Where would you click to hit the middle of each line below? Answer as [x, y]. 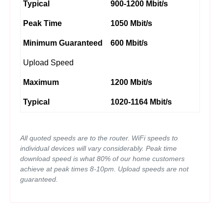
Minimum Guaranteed [63, 43]
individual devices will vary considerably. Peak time [98, 148]
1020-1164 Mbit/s [141, 102]
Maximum [41, 82]
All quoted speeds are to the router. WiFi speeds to [99, 138]
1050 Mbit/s [131, 23]
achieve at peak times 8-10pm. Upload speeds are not [104, 169]
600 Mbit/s [129, 43]
